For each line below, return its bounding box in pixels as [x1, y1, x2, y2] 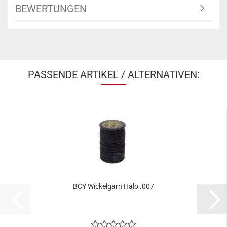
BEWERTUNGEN [15, 3, 87, 15]
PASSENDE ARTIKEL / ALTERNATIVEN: [27, 68, 200, 81]
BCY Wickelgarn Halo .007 [72, 182, 154, 191]
